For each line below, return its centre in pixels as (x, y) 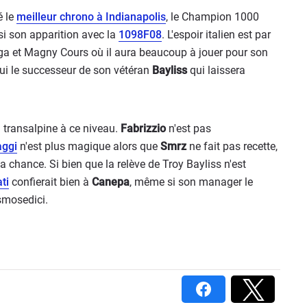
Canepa (111, 182)
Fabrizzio (143, 128)
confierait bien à (50, 182)
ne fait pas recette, (232, 146)
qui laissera (216, 70)
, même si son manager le (191, 182)
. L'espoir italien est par (216, 35)
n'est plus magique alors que (89, 146)
